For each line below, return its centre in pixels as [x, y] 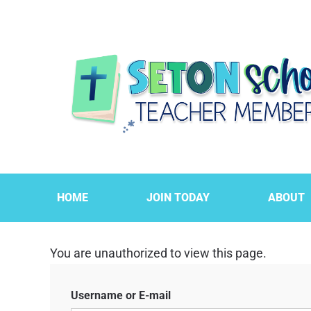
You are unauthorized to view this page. [158, 253]
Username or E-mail [121, 295]
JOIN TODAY [178, 197]
